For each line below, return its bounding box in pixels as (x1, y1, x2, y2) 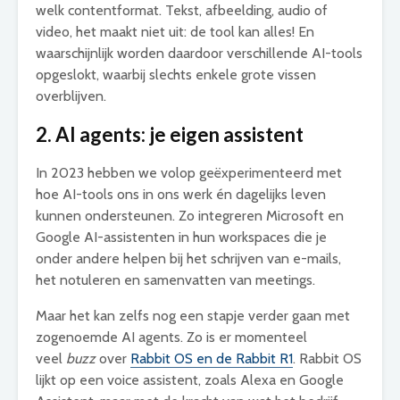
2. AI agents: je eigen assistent (36, 122, 304, 146)
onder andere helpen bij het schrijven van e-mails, (36, 250, 341, 267)
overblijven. (36, 87, 106, 104)
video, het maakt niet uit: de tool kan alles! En (36, 23, 314, 40)
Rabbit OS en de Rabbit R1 (130, 350, 293, 367)
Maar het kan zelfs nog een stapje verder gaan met (36, 307, 350, 324)
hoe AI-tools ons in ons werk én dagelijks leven (36, 186, 326, 203)
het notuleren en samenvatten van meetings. (36, 271, 315, 288)
